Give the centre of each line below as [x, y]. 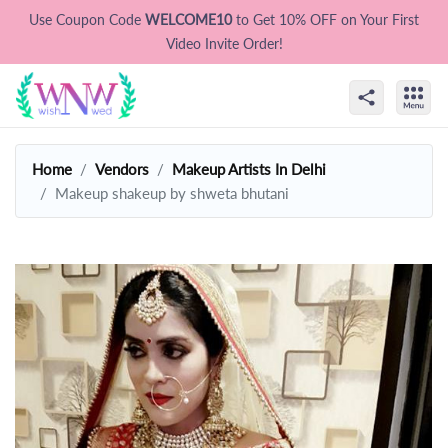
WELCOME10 [190, 19]
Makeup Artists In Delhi [249, 168]
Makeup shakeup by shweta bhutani [172, 192]
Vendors [122, 168]
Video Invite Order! [224, 43]
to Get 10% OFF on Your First [327, 19]
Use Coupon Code [87, 19]
